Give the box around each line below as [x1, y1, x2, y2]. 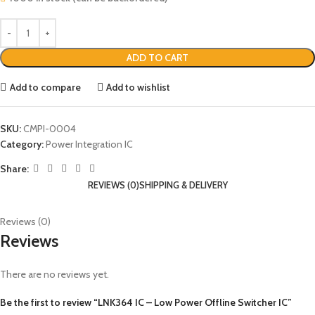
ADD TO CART [127, 51, 188, 64]
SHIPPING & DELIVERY [139, 179, 228, 191]
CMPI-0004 [23, 122, 76, 135]
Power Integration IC [46, 138, 133, 150]
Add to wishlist [106, 80, 171, 94]
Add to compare [9, 80, 81, 94]
